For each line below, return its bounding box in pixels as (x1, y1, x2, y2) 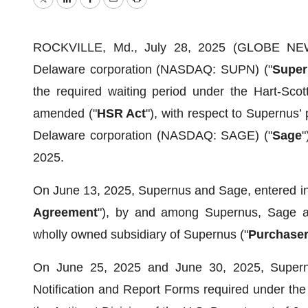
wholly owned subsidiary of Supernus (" (33, 228, 248, 241)
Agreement (33, 206, 98, 219)
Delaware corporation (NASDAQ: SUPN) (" (33, 63, 272, 76)
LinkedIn (65, 1, 113, 16)
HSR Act (96, 107, 146, 120)
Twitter (42, 1, 79, 16)
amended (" (33, 107, 97, 120)
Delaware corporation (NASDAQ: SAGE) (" (33, 129, 273, 142)
